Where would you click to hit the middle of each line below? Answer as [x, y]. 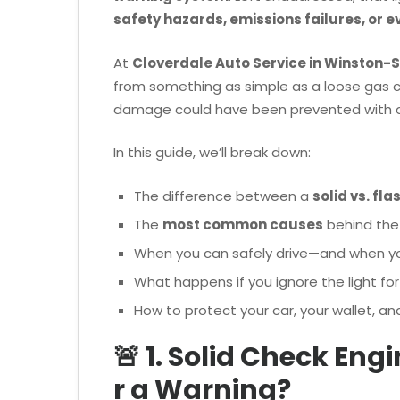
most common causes [242, 224]
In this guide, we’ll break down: [212, 152]
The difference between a [223, 196]
